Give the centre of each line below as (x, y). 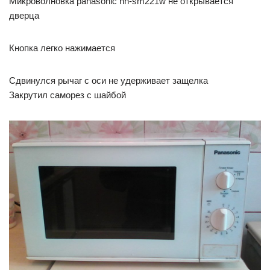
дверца (24, 15)
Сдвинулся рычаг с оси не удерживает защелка (108, 80)
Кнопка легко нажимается (62, 48)
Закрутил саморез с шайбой (67, 95)
